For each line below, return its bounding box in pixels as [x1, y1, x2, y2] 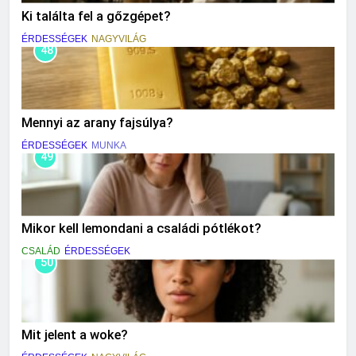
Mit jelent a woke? [21, 327, 128, 343]
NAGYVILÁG [91, 33, 146, 44]
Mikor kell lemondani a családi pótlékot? [21, 221, 261, 237]
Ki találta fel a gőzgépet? [21, 8, 171, 24]
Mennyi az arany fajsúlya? [21, 114, 173, 130]
